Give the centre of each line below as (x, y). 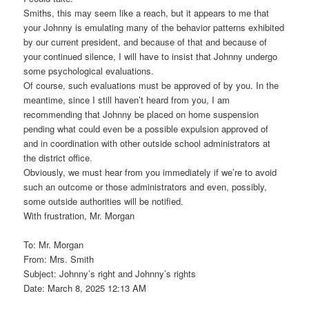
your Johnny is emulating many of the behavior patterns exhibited (154, 27)
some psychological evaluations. (89, 70)
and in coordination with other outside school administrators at (147, 143)
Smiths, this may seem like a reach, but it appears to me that (147, 12)
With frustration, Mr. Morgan (79, 215)
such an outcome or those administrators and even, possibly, (146, 186)
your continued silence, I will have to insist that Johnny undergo (151, 56)
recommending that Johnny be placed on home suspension (141, 114)
